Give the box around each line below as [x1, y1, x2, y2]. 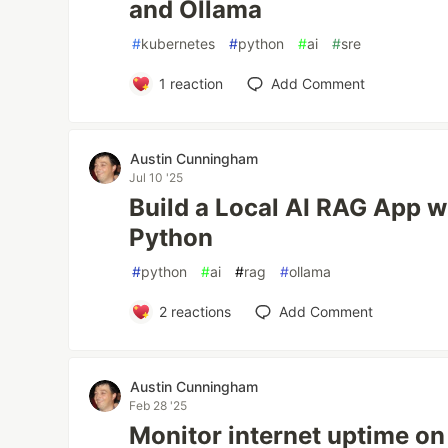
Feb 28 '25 [129, 398, 188, 414]
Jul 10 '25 [129, 170, 184, 186]
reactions [166, 303, 231, 321]
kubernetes [141, 35, 216, 53]
